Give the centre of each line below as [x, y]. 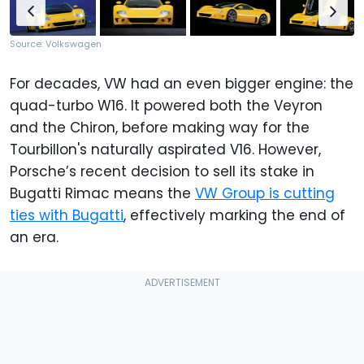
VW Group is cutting [265, 193]
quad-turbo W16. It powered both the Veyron [166, 106]
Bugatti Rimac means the [102, 193]
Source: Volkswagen [56, 44]
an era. [34, 237]
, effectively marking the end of [234, 215]
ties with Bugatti [67, 215]
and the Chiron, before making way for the [160, 128]
